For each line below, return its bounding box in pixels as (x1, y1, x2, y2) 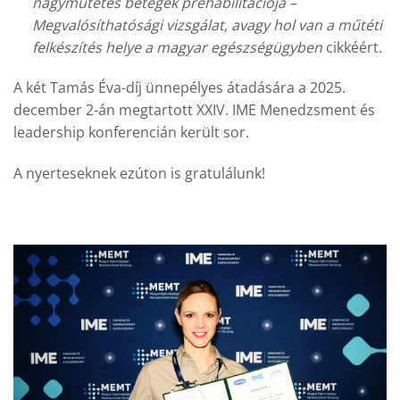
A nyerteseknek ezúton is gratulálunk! (13, 163, 265, 184)
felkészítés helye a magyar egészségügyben (31, 37, 322, 57)
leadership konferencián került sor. (13, 122, 249, 143)
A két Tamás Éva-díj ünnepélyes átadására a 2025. (13, 78, 346, 98)
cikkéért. (321, 37, 382, 57)
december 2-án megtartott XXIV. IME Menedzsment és (13, 100, 375, 121)
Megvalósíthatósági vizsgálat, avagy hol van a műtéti (31, 14, 382, 35)
